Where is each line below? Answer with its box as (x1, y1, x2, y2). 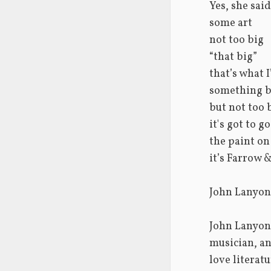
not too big (209, 32, 264, 48)
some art (209, 15, 252, 31)
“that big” (209, 49, 257, 65)
